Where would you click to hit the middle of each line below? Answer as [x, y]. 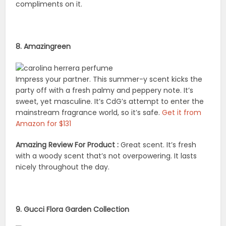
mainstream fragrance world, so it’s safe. [89, 113]
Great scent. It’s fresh [158, 145]
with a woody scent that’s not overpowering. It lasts [106, 156]
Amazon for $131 [44, 124]
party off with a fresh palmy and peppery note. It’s [105, 91]
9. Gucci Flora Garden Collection [73, 210]
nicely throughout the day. [63, 167]
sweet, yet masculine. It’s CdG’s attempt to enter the [110, 102]
